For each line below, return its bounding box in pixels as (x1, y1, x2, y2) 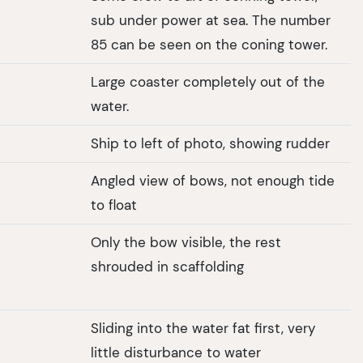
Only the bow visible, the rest (91, 234, 281, 251)
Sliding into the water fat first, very (91, 320, 315, 337)
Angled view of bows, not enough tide (91, 173, 335, 190)
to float (91, 197, 137, 214)
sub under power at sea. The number (91, 12, 252, 29)
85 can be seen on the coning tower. (91, 36, 327, 53)
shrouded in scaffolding (91, 258, 244, 275)
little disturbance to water (91, 344, 261, 361)
